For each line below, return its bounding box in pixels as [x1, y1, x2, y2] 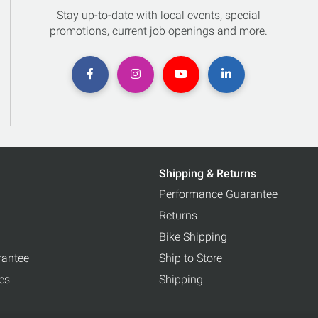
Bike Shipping [159, 230, 227, 243]
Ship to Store [159, 251, 222, 265]
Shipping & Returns [159, 167, 256, 180]
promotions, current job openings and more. [49, 24, 268, 38]
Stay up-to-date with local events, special [56, 9, 261, 22]
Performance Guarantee [159, 187, 278, 201]
